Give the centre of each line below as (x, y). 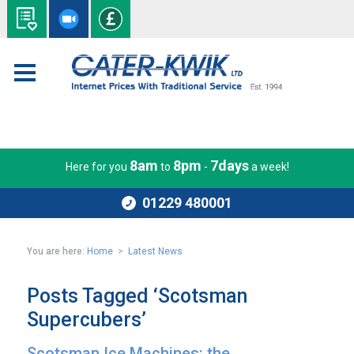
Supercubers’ (87, 320)
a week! (269, 167)
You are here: (56, 251)
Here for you (97, 167)
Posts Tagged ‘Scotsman (137, 296)
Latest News (156, 251)
